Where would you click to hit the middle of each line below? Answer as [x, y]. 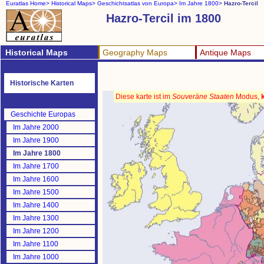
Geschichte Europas [43, 114]
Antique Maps [225, 52]
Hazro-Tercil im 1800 [164, 18]
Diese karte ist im [144, 97]
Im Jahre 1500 [36, 192]
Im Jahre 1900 [36, 140]
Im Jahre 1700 [36, 166]
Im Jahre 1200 [36, 231]
